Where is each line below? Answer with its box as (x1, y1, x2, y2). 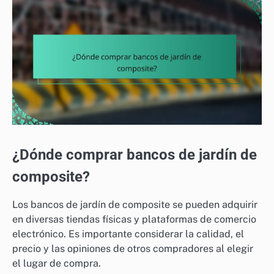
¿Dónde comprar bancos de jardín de (12, 146, 257, 163)
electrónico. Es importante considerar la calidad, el (12, 228, 244, 240)
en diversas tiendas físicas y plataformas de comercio (12, 213, 256, 225)
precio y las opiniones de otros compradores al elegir (12, 242, 253, 254)
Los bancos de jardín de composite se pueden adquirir (12, 198, 257, 210)
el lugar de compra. (12, 257, 101, 269)
